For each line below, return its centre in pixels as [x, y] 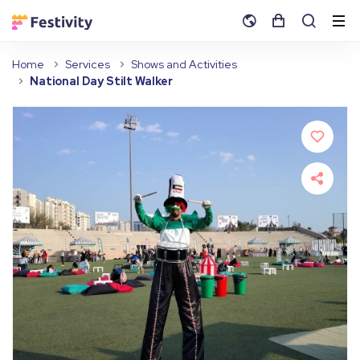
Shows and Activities [184, 64]
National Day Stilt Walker [101, 81]
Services [88, 64]
